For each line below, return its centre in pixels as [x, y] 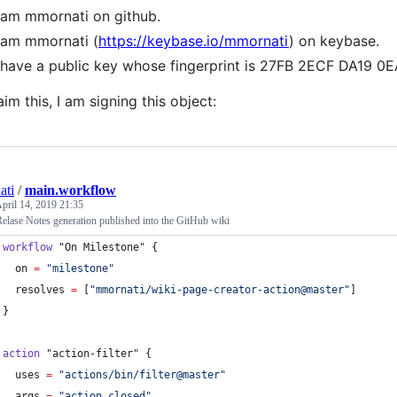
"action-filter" [93, 354]
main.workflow [70, 190]
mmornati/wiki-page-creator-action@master [220, 290]
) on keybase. [334, 41]
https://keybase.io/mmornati [194, 41]
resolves [40, 290]
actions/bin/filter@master [142, 375]
